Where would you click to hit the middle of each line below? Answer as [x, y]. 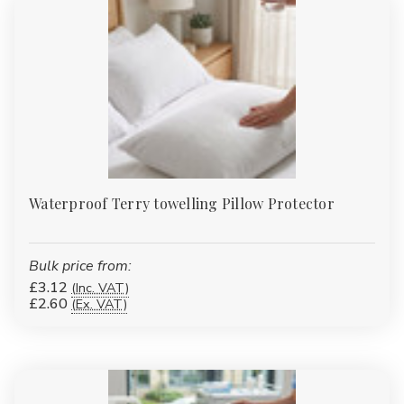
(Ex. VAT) [99, 303]
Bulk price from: [80, 266]
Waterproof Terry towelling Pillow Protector [182, 203]
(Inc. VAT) [100, 287]
